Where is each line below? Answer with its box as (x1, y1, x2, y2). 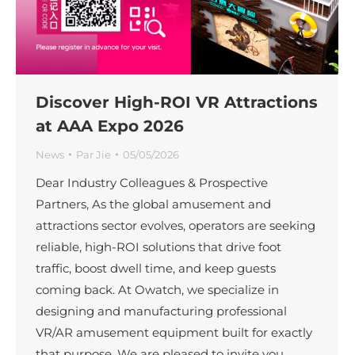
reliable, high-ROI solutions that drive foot (36, 239, 281, 254)
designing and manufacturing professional (36, 303, 287, 319)
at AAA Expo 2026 (36, 116, 184, 136)
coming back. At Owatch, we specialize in (36, 281, 279, 297)
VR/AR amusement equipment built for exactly (36, 324, 312, 340)
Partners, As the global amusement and (36, 196, 271, 212)
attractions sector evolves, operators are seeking (36, 217, 315, 233)
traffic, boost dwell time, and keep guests (36, 260, 276, 276)
